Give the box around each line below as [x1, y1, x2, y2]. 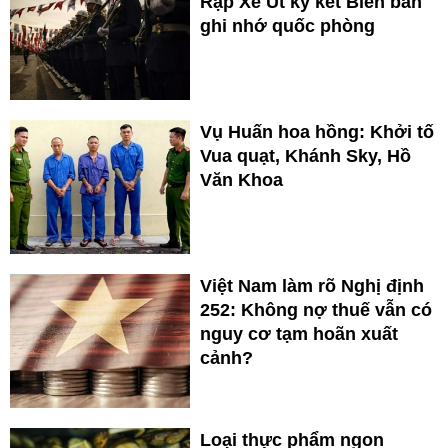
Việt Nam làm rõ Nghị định [200, 276, 424, 297]
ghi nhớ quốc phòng [200, 16, 375, 37]
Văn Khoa [200, 170, 283, 191]
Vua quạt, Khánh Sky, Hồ [200, 146, 411, 167]
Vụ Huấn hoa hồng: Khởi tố [200, 122, 434, 143]
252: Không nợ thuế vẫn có [200, 300, 432, 321]
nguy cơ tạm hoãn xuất [200, 324, 398, 345]
